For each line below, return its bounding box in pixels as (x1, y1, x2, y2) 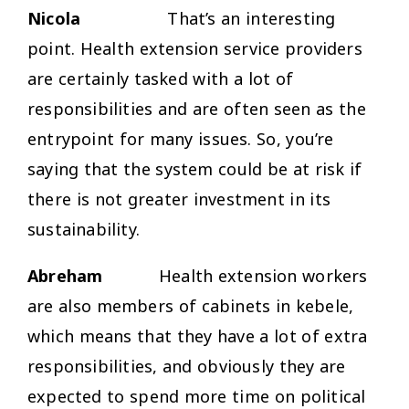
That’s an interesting (167, 6, 336, 29)
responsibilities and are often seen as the (27, 97, 366, 120)
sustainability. (27, 217, 140, 240)
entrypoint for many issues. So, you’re (27, 127, 334, 150)
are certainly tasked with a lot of (27, 67, 294, 89)
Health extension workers (102, 264, 368, 287)
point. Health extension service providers (27, 37, 362, 59)
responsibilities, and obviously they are (27, 354, 346, 377)
